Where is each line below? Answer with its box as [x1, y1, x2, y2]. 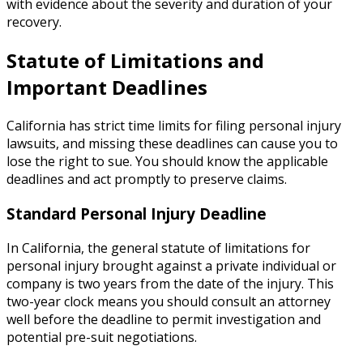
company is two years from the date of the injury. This [6, 274, 334, 293]
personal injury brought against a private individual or [6, 256, 336, 275]
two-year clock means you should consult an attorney [6, 292, 331, 310]
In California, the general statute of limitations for [6, 238, 310, 257]
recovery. [6, 13, 62, 32]
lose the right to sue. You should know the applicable [6, 152, 328, 171]
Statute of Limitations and [6, 47, 264, 75]
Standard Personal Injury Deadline [6, 203, 267, 224]
